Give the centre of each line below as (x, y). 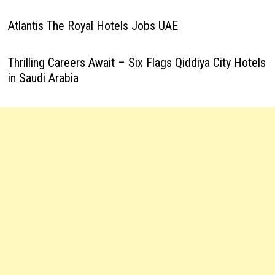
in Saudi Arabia (43, 78)
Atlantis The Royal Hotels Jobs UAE (93, 25)
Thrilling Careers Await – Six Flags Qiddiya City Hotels (137, 62)
